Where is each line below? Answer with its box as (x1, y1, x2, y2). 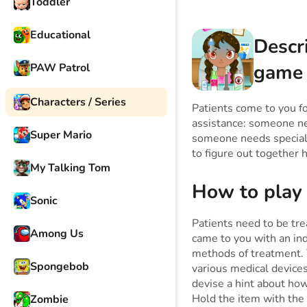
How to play (192, 179, 302, 206)
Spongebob (30, 259, 89, 274)
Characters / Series (30, 95, 126, 110)
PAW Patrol (30, 60, 90, 75)
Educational (30, 27, 90, 42)
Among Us (30, 226, 84, 241)
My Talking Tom (30, 160, 110, 175)
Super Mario (30, 127, 92, 143)
